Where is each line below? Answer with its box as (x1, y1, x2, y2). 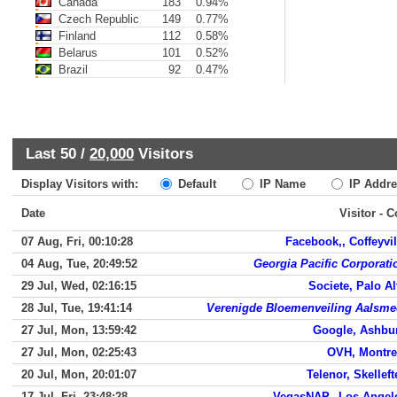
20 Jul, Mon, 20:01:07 (21, 368, 136, 381)
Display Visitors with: (21, 177, 156, 191)
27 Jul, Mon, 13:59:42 (21, 323, 136, 337)
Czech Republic (55, 12, 139, 26)
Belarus (55, 46, 97, 59)
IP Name (256, 177, 306, 191)
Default (175, 177, 216, 191)
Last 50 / (26, 144, 90, 162)
